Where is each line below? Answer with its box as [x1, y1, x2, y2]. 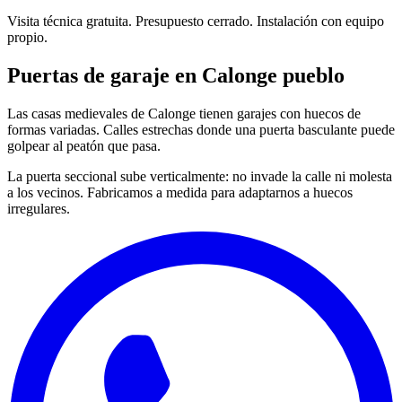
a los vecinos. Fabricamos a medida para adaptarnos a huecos [7, 184, 353, 200]
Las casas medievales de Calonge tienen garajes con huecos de [7, 105, 361, 121]
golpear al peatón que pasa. [7, 137, 161, 153]
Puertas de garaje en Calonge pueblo [7, 63, 345, 87]
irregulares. [7, 200, 70, 216]
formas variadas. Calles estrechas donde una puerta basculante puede [7, 121, 395, 137]
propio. [7, 29, 48, 45]
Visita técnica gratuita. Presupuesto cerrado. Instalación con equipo [7, 13, 384, 29]
